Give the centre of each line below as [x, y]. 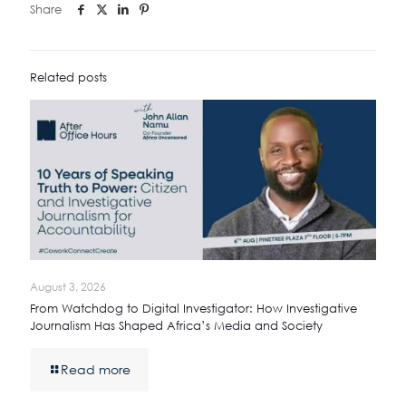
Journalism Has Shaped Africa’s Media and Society [176, 326]
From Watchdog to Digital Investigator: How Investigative [193, 309]
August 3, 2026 [68, 287]
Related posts [68, 77]
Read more [96, 370]
